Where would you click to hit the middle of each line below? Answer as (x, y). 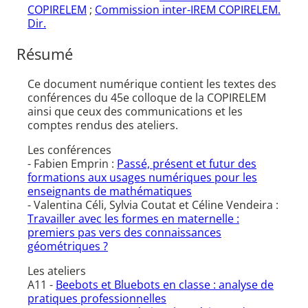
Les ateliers (57, 271)
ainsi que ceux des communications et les (135, 112)
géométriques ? (68, 246)
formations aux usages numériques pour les (142, 178)
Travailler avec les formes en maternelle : (133, 219)
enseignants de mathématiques (110, 191)
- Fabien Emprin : (72, 164)
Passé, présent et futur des (187, 164)
